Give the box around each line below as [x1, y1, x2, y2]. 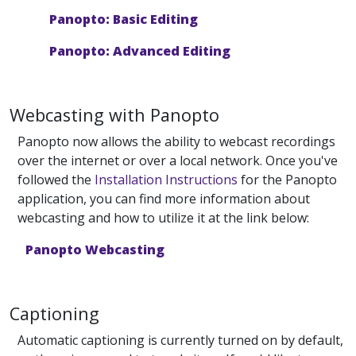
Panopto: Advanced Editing [49, 42, 230, 60]
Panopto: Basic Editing [49, 10, 198, 28]
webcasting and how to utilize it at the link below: [17, 209, 309, 226]
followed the [17, 171, 95, 188]
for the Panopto [238, 171, 337, 188]
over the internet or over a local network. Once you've [17, 152, 338, 169]
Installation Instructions [95, 171, 238, 188]
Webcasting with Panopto [10, 103, 219, 126]
